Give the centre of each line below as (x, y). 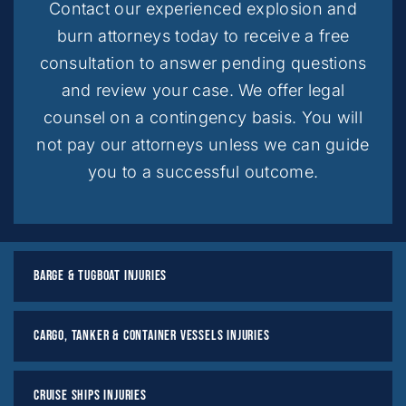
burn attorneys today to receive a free (203, 35)
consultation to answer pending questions (203, 63)
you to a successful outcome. (203, 171)
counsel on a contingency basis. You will (203, 117)
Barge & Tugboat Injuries (101, 275)
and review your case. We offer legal (203, 90)
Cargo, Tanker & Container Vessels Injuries (152, 335)
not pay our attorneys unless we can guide (203, 144)
